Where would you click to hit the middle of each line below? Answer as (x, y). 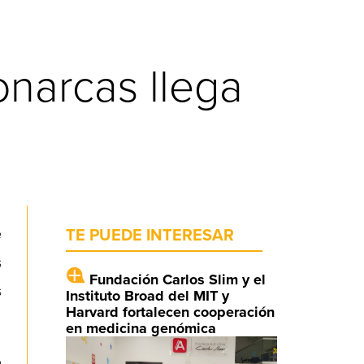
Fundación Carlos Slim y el (177, 279)
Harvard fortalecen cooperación (170, 312)
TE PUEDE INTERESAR (149, 235)
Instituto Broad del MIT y (147, 295)
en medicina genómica (141, 328)
